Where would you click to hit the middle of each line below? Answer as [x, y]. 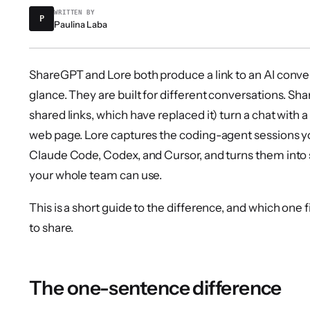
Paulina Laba [81, 24]
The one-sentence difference [155, 288]
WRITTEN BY [74, 12]
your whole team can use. [96, 175]
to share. [52, 227]
